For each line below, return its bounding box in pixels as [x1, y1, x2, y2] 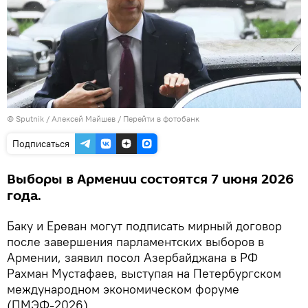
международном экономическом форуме [7, 280, 239, 297]
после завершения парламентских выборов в [7, 233, 264, 250]
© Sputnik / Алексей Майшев [7, 113, 115, 124]
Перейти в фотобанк [123, 113, 199, 124]
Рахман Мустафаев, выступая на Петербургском [7, 265, 281, 281]
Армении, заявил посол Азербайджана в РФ [7, 249, 258, 265]
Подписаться [12, 137, 69, 150]
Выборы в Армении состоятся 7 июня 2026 [7, 169, 294, 189]
